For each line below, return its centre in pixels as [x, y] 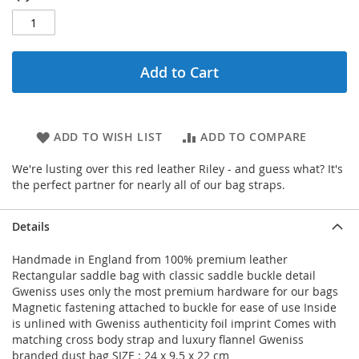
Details [31, 227]
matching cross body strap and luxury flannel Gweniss [158, 340]
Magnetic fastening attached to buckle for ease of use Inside [174, 308]
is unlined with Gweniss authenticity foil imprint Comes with [174, 324]
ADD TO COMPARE [254, 137]
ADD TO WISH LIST [108, 137]
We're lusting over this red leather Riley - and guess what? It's [177, 169]
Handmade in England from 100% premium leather [150, 260]
